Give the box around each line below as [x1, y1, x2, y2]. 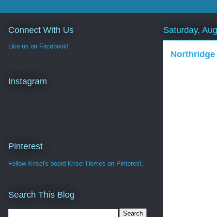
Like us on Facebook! [8, 43, 69, 50]
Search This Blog [8, 190, 75, 200]
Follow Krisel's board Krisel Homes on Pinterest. [8, 159, 143, 167]
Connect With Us [8, 25, 74, 35]
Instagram [8, 76, 47, 86]
